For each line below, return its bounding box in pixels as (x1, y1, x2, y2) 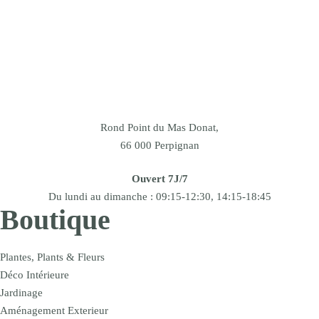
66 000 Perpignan (120, 140, 199, 151)
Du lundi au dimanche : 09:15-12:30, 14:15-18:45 (48, 190, 271, 202)
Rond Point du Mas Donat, (100, 122, 219, 133)
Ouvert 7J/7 (131, 172, 188, 184)
